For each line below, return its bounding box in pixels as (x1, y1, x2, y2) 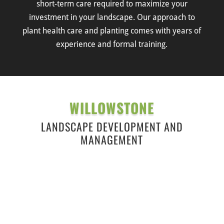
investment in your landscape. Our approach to (28, 12, 195, 22)
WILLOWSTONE (69, 97, 154, 118)
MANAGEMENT (80, 131, 143, 147)
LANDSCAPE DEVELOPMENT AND (40, 118, 183, 134)
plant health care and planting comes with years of (22, 26, 201, 35)
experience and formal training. (56, 39, 168, 49)
